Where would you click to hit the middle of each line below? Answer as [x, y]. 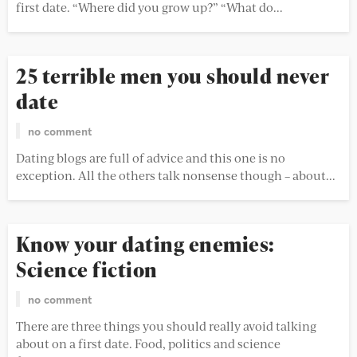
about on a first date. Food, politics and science [148, 343]
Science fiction [87, 270]
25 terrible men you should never [173, 76]
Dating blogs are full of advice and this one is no [151, 158]
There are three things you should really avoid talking [166, 326]
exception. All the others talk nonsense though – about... [176, 175]
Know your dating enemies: [145, 245]
